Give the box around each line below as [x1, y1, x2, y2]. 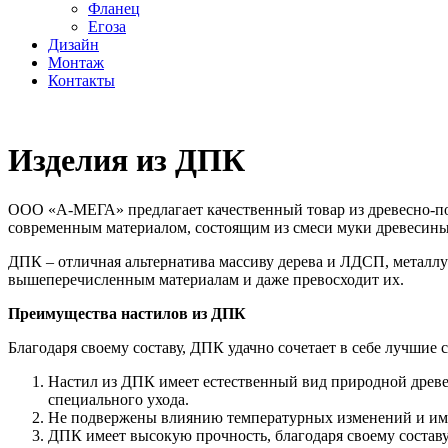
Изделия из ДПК [8, 142, 245, 179]
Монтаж [48, 54, 104, 71]
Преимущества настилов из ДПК [8, 304, 246, 322]
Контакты [48, 72, 115, 89]
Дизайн [48, 36, 99, 53]
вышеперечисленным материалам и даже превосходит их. [8, 270, 404, 288]
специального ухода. [48, 390, 189, 408]
